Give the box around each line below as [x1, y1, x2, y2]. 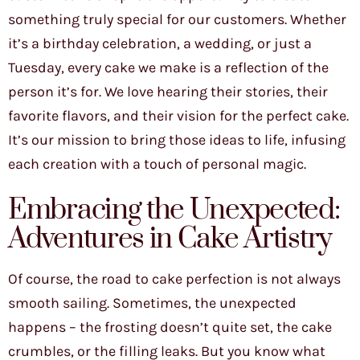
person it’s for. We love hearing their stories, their [8, 83, 328, 101]
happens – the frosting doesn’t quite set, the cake [8, 318, 332, 337]
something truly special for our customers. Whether [8, 10, 346, 29]
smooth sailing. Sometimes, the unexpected [8, 294, 297, 313]
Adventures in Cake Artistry [8, 221, 332, 258]
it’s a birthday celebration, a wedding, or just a [8, 35, 312, 53]
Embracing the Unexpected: [8, 192, 340, 229]
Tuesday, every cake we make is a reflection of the [8, 59, 329, 77]
